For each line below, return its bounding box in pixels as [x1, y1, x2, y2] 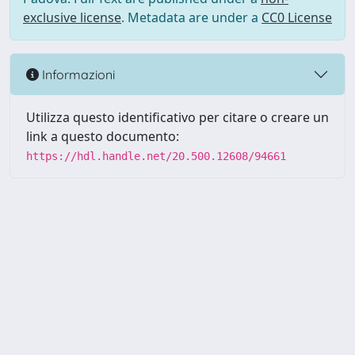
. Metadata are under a [121, 9, 261, 26]
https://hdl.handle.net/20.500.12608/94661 [26, 150, 286, 162]
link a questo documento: [26, 128, 179, 145]
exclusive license [23, 9, 121, 26]
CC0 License [261, 9, 332, 26]
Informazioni [39, 66, 115, 82]
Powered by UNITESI [6, 325, 136, 342]
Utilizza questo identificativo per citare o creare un [26, 109, 329, 126]
